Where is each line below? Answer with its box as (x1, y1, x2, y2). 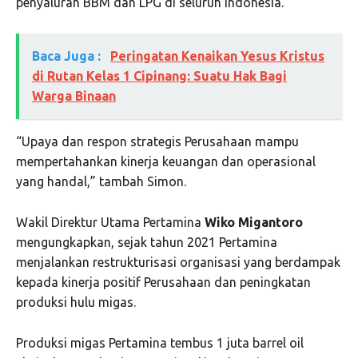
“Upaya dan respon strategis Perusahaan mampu (16, 134, 299, 149)
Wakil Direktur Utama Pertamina (16, 215, 205, 230)
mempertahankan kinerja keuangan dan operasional (16, 154, 316, 169)
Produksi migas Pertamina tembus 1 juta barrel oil (16, 336, 304, 351)
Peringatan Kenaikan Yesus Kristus (110, 49, 324, 64)
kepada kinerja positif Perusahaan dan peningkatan (16, 275, 311, 290)
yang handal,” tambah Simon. (16, 174, 186, 189)
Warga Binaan (32, 89, 116, 104)
